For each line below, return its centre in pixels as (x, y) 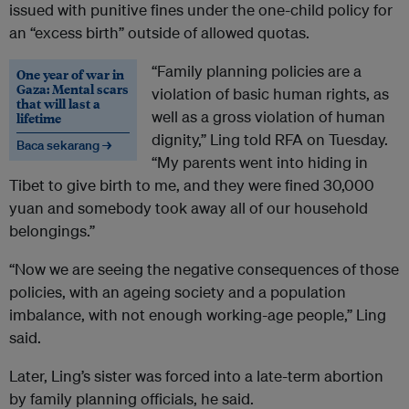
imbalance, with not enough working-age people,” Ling (198, 315)
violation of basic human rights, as (270, 94)
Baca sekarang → (64, 146)
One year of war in (70, 74)
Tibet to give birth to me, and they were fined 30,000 (192, 185)
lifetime (39, 118)
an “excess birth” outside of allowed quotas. (159, 33)
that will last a (58, 104)
